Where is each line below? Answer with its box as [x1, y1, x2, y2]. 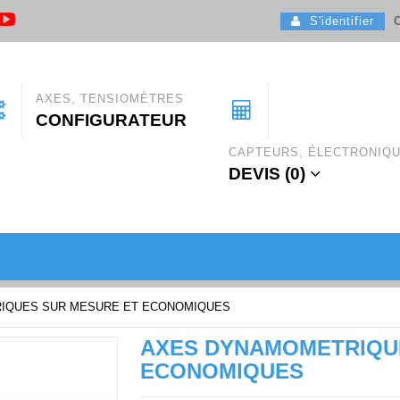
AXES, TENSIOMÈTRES [36, 92, 185, 106]
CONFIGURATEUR [36, 111, 187, 130]
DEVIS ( [229, 164, 291, 184]
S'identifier [301, 13, 374, 28]
